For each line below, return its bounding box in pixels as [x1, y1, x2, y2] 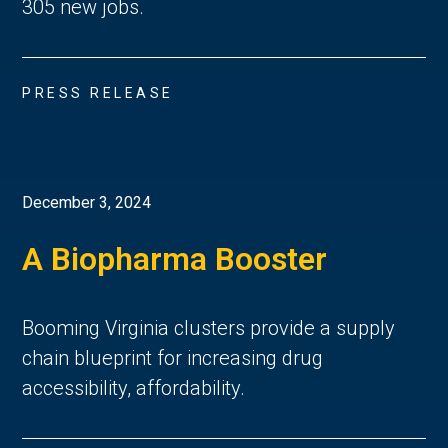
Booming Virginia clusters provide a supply [22, 316, 396, 341]
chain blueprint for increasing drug [22, 346, 324, 371]
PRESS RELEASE [22, 84, 174, 101]
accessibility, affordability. [22, 376, 246, 401]
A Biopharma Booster [22, 240, 328, 279]
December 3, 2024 [22, 193, 152, 213]
